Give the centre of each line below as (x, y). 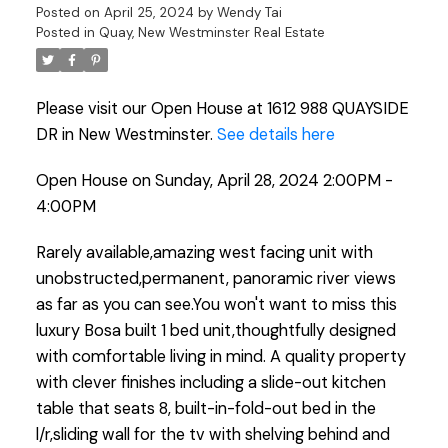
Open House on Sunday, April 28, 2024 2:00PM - (214, 181)
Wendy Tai (249, 13)
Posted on (69, 13)
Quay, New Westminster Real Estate (211, 33)
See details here (275, 135)
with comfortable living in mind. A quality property (220, 356)
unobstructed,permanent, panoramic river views (215, 278)
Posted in (65, 33)
